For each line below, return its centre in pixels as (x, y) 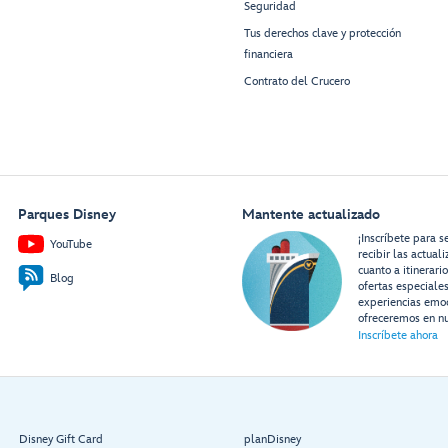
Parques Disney (66, 215)
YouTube (70, 244)
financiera (268, 55)
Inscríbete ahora (397, 336)
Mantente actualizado (310, 215)
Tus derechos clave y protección (322, 34)
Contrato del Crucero (297, 82)
